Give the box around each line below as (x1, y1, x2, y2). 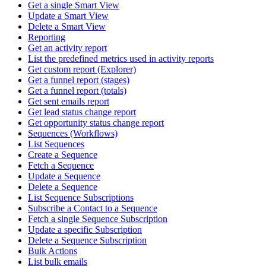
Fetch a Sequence (28, 160, 94, 171)
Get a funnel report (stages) (28, 75, 129, 85)
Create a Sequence (28, 150, 97, 160)
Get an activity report (28, 43, 107, 53)
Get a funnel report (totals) (28, 85, 126, 96)
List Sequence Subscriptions (28, 192, 134, 203)
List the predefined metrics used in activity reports (28, 53, 214, 64)
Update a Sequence (28, 171, 100, 182)
